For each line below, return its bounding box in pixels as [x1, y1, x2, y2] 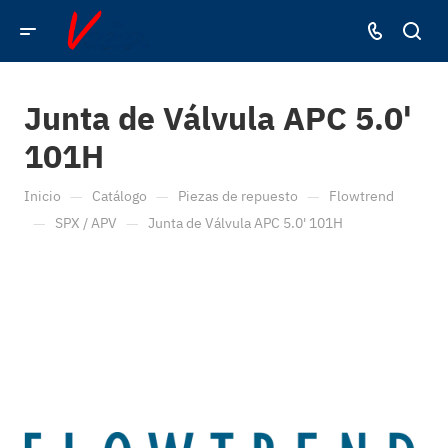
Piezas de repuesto [178, 187, 298, 205]
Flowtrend [329, 187, 394, 205]
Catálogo [92, 187, 147, 205]
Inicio [24, 187, 61, 205]
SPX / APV [55, 214, 117, 232]
